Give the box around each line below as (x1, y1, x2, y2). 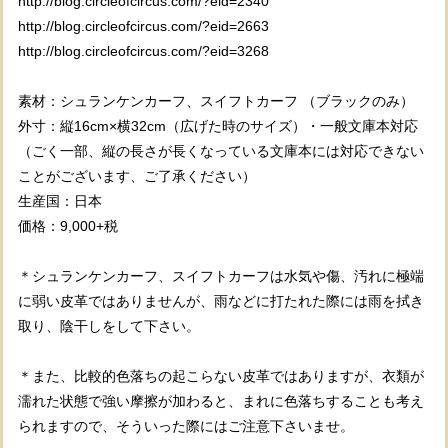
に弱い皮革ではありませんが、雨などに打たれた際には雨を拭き (18, 293, 424, 310)
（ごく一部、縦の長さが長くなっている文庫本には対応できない (18, 143, 424, 160)
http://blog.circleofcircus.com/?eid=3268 (18, 43, 269, 60)
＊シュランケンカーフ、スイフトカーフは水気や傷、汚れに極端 (18, 268, 424, 285)
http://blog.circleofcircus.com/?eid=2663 (18, 18, 269, 35)
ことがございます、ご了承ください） (18, 168, 256, 185)
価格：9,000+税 (18, 218, 118, 235)
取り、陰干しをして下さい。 (18, 318, 200, 335)
